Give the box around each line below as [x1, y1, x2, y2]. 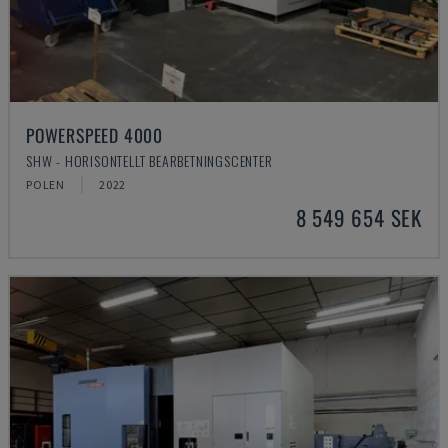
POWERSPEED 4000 [26, 122, 163, 148]
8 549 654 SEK [295, 202, 422, 233]
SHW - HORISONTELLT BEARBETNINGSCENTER [26, 150, 273, 171]
